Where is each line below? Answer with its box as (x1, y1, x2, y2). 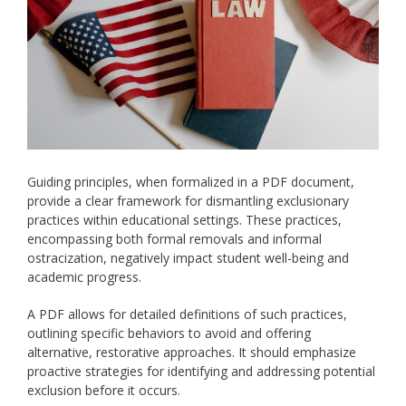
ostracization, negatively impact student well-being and (27, 248, 349, 266)
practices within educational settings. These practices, (27, 210, 342, 228)
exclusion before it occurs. (27, 381, 180, 399)
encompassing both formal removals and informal (27, 229, 322, 247)
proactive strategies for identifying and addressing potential (27, 362, 375, 380)
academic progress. (27, 267, 141, 285)
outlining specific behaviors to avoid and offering (27, 324, 311, 342)
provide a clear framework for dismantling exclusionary (27, 191, 349, 209)
